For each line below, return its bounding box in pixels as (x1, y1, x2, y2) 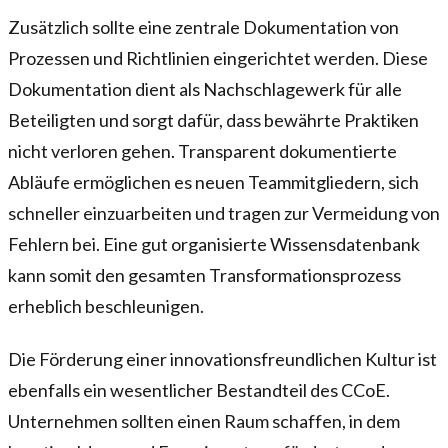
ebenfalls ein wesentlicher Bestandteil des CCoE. (8, 378, 390, 401)
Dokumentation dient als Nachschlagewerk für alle (8, 77, 402, 100)
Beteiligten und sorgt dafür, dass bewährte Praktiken (8, 108, 419, 131)
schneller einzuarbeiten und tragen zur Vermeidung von (8, 201, 440, 224)
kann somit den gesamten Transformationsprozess (8, 263, 401, 286)
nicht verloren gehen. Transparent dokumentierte (8, 139, 397, 162)
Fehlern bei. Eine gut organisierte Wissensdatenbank (8, 232, 420, 255)
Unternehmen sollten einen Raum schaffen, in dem (8, 409, 400, 432)
